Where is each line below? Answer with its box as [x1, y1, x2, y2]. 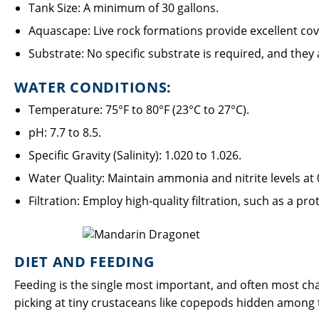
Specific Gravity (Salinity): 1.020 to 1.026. [28, 147, 241, 163]
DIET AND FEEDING [14, 252, 155, 271]
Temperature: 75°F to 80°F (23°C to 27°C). [28, 102, 249, 117]
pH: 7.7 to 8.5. [28, 125, 101, 140]
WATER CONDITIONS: [14, 78, 172, 97]
